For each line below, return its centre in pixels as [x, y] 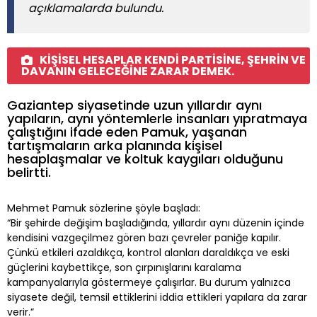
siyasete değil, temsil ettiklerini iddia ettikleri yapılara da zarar [157, 298]
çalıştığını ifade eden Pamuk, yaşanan [127, 132]
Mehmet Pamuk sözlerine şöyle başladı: [104, 208]
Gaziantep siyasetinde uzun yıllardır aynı [134, 105]
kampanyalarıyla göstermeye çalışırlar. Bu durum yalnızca [149, 283]
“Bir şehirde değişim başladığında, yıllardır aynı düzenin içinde [156, 223]
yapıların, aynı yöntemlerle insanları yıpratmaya [157, 119]
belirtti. [29, 173]
